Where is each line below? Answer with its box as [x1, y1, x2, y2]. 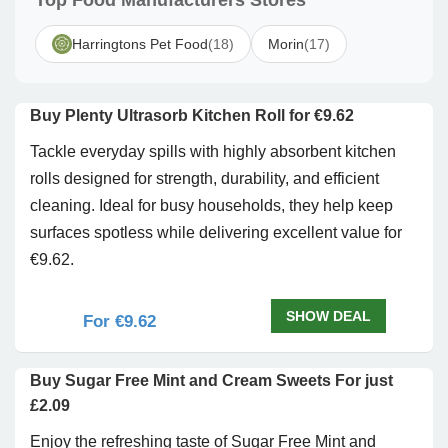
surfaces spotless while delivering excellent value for [30, 224, 402, 241]
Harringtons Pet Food [72, 36, 208, 52]
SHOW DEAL [286, 308, 371, 324]
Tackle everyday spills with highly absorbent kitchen [30, 143, 396, 160]
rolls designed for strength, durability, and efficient [30, 170, 379, 187]
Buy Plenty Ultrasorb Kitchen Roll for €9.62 [30, 107, 354, 124]
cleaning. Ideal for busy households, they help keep [30, 197, 393, 214]
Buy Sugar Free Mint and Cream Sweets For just [30, 372, 393, 389]
